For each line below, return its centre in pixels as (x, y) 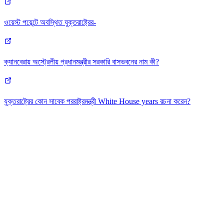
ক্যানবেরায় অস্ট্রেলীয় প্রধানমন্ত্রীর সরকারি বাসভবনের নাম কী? (81, 62)
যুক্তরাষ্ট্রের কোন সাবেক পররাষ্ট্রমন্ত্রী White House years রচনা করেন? (97, 101)
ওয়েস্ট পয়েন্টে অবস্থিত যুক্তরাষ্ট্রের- (50, 22)
